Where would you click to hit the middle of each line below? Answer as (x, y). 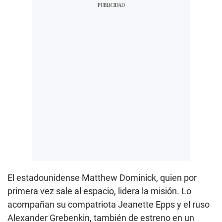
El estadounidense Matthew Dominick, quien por (102, 177)
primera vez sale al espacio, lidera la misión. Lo (99, 191)
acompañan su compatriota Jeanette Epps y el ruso (109, 204)
